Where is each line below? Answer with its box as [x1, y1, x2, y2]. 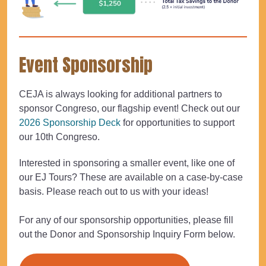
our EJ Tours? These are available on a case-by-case [19, 172, 243, 183]
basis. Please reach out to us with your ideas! [19, 186, 208, 197]
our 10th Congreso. [19, 132, 100, 142]
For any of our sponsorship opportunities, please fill [19, 215, 233, 226]
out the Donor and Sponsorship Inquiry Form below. [19, 229, 235, 240]
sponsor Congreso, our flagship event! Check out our [19, 103, 240, 114]
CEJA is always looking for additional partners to [19, 89, 222, 100]
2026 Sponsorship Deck [19, 118, 121, 128]
